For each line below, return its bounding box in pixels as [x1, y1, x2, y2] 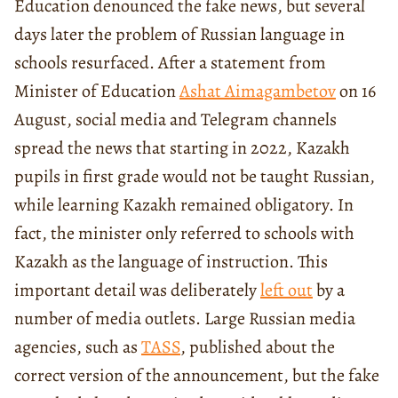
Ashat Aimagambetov [179, 78, 336, 103]
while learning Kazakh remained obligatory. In [14, 192, 354, 217]
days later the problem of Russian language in [14, 21, 345, 46]
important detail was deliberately [14, 277, 260, 302]
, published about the [180, 334, 335, 359]
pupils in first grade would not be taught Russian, [14, 163, 375, 188]
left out [260, 277, 313, 302]
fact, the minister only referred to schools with [14, 220, 354, 245]
